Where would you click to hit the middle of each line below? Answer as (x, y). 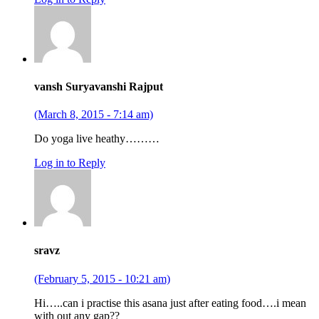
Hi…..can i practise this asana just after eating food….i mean (170, 303)
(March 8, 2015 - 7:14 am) (94, 115)
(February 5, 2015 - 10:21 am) (102, 278)
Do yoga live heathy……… (97, 139)
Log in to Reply (70, 163)
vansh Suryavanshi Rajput (99, 86)
